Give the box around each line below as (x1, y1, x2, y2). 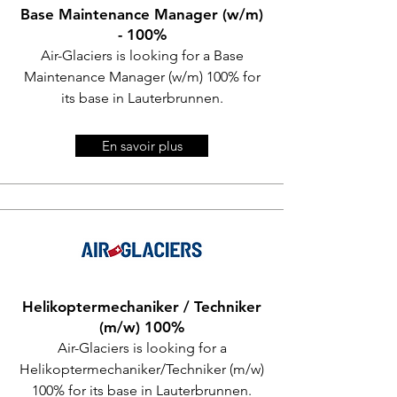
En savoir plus (101, 137, 183, 154)
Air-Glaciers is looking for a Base (40, 47, 244, 64)
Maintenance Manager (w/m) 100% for (23, 68, 261, 85)
